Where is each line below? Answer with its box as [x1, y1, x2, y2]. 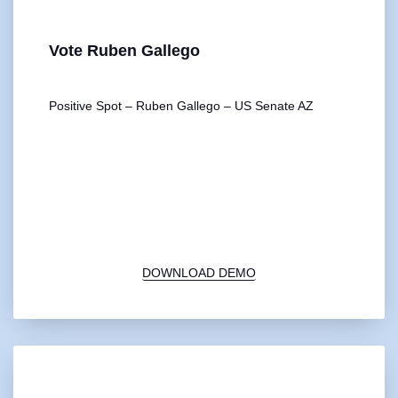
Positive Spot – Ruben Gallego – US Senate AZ [49, 98, 314, 113]
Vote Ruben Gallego [49, 41, 200, 60]
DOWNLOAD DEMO [142, 265, 256, 280]
